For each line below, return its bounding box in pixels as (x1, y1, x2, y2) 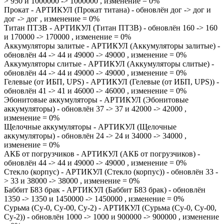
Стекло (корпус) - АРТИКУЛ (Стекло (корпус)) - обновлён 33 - (4, 167, 218, 176)
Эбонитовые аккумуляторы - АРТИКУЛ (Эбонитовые (4, 95, 188, 104)
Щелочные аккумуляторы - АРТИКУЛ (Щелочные (4, 122, 176, 131)
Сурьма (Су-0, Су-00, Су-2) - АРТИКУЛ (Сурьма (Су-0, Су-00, (4, 203, 216, 212)
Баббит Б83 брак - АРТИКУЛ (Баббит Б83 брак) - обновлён (4, 185, 205, 194)
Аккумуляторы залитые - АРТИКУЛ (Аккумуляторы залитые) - (4, 41, 220, 50)
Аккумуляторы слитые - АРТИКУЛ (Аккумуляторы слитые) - (4, 59, 214, 68)
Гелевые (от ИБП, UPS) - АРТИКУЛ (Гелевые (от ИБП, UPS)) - (4, 77, 219, 86)
